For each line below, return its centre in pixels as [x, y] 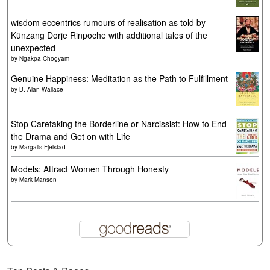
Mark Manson [38, 180]
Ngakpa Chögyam [44, 58]
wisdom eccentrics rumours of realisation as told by [108, 22]
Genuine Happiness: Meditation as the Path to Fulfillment [119, 78]
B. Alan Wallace [41, 89]
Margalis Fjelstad [42, 147]
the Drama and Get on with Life [71, 136]
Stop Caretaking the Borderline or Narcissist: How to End [119, 124]
